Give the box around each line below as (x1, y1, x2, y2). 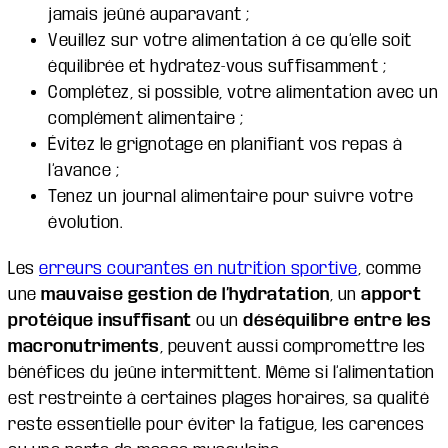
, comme (357, 258, 421, 278)
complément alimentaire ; (48, 108, 243, 128)
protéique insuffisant (8, 310, 192, 330)
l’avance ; (48, 160, 119, 180)
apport (361, 284, 421, 304)
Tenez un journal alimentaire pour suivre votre (48, 186, 413, 206)
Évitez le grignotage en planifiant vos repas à (48, 134, 402, 154)
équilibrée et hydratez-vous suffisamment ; (48, 56, 386, 76)
